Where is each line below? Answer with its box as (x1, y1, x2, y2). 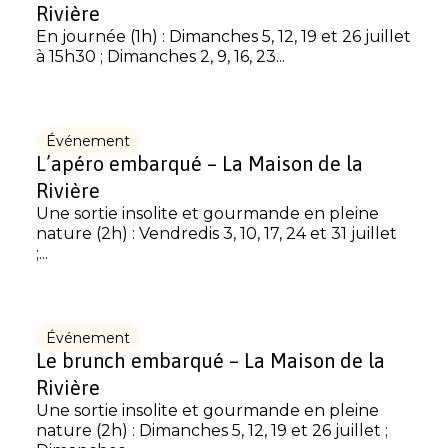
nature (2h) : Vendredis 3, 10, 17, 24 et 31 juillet (36, 224, 397, 243)
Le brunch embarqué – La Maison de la (36, 349, 385, 372)
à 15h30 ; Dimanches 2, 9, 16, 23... (36, 47, 285, 66)
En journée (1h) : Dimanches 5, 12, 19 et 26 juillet (36, 27, 411, 46)
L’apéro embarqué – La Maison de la (36, 152, 363, 175)
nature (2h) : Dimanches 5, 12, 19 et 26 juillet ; (36, 421, 388, 440)
